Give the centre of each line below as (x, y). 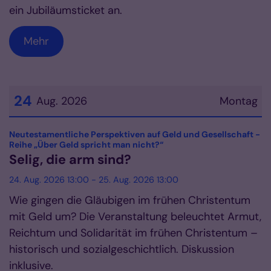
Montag (238, 101)
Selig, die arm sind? (70, 160)
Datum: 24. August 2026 (69, 130)
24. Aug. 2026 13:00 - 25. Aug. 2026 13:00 (94, 180)
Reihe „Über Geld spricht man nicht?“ (86, 145)
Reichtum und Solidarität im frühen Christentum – (133, 233)
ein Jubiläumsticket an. (66, 11)
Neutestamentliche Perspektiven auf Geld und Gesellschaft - (135, 135)
